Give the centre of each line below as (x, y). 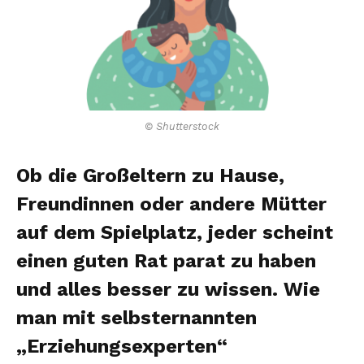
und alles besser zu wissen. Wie (168, 289)
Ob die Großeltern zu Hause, (150, 175)
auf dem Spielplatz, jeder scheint (175, 232)
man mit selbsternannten (136, 317)
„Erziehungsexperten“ (122, 346)
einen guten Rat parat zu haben (166, 260)
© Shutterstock (182, 126)
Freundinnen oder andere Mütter (171, 204)
